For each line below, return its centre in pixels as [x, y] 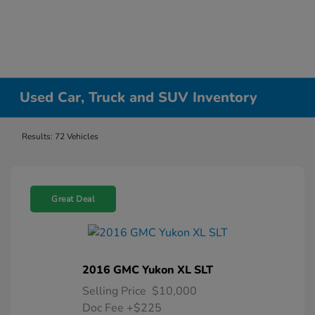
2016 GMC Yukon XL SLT [147, 270]
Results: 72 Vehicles [60, 136]
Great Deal [73, 199]
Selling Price [114, 291]
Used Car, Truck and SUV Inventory [139, 97]
